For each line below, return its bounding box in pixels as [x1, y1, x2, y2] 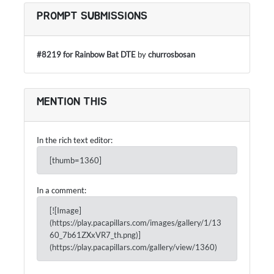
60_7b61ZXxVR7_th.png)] [50, 230, 141, 240]
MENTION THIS [37, 97, 107, 108]
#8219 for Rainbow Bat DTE [37, 50, 136, 59]
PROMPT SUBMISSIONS [37, 11, 147, 22]
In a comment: [37, 185, 86, 195]
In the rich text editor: [37, 135, 113, 145]
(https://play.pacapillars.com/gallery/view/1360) [50, 242, 217, 252]
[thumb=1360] [50, 155, 102, 165]
